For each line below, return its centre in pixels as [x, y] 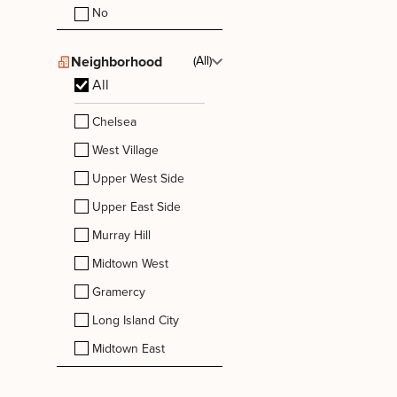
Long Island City [136, 320]
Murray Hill [121, 235]
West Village [125, 150]
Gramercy [119, 292]
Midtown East [128, 349]
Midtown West [130, 264]
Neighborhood [117, 62]
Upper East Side [136, 207]
